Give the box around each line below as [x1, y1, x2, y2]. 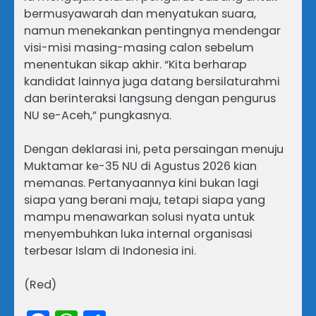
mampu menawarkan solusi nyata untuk [24, 209, 255, 226]
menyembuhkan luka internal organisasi [24, 226, 253, 243]
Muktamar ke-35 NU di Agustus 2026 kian [24, 158, 257, 175]
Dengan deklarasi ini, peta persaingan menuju [24, 141, 284, 158]
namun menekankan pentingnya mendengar [24, 23, 281, 39]
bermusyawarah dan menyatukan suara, [24, 6, 256, 23]
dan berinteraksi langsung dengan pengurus [24, 90, 276, 107]
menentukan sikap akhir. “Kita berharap [24, 56, 247, 73]
